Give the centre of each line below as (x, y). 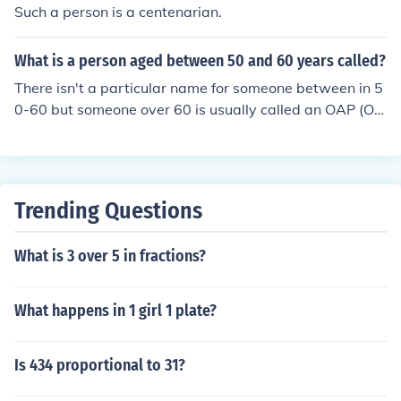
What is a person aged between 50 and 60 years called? (200, 61)
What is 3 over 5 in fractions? (110, 256)
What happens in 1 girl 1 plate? (115, 311)
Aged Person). (61, 131)
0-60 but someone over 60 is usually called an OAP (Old (200, 109)
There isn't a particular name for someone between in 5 (199, 88)
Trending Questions (108, 211)
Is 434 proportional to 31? (100, 365)
